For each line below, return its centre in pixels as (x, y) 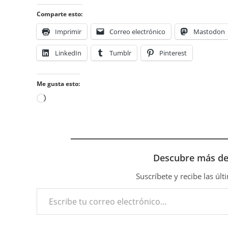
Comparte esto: (60, 14)
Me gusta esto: (58, 84)
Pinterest (173, 53)
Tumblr (120, 53)
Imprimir (68, 32)
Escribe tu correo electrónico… (58, 188)
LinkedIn (68, 53)
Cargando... (65, 99)
